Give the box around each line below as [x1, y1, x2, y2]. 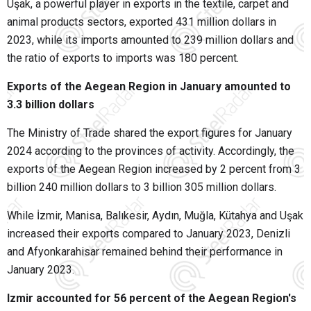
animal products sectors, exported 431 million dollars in [7, 15, 276, 29]
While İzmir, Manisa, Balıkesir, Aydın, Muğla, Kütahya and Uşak [7, 209, 303, 223]
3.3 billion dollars [7, 98, 94, 112]
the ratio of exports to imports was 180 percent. [7, 51, 239, 65]
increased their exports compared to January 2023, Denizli [7, 227, 290, 241]
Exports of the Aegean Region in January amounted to [7, 80, 291, 94]
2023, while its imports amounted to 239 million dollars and [7, 33, 294, 47]
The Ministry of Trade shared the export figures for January [7, 126, 292, 140]
